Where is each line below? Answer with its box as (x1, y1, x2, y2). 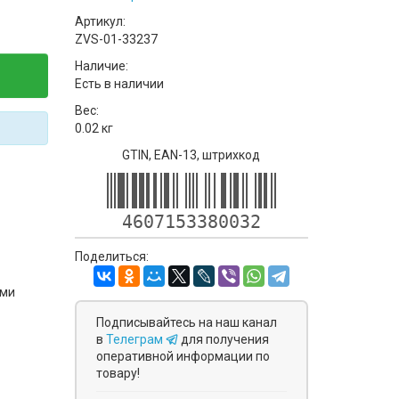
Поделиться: (74, 249, 149, 264)
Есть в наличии (74, 77, 164, 91)
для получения (180, 332, 269, 346)
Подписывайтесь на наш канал (95, 315, 277, 330)
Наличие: (74, 59, 128, 73)
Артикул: (74, 14, 126, 28)
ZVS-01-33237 (74, 32, 158, 46)
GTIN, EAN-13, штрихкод (122, 148, 261, 162)
